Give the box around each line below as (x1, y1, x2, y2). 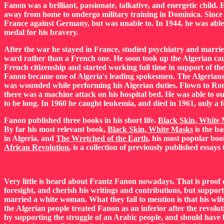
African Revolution (4, 143, 69, 151)
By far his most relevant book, (4, 125, 107, 133)
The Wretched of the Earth (56, 134, 148, 142)
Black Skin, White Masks (107, 125, 193, 133)
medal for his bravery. (4, 28, 78, 36)
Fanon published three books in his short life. (4, 116, 158, 124)
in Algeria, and (4, 134, 56, 142)
